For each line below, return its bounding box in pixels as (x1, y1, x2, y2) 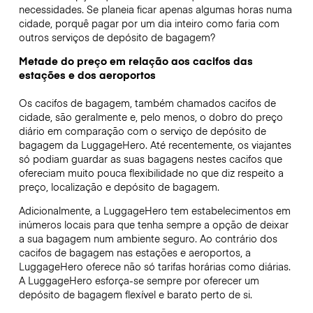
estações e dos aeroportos (18, 68, 156, 82)
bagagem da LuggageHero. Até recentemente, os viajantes (18, 138, 291, 152)
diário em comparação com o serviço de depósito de (18, 124, 266, 138)
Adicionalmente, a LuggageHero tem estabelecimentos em (18, 203, 291, 218)
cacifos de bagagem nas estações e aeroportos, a (18, 245, 251, 260)
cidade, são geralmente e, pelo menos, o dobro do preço (18, 110, 283, 124)
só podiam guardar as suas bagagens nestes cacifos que (18, 152, 282, 166)
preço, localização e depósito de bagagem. (18, 180, 219, 194)
